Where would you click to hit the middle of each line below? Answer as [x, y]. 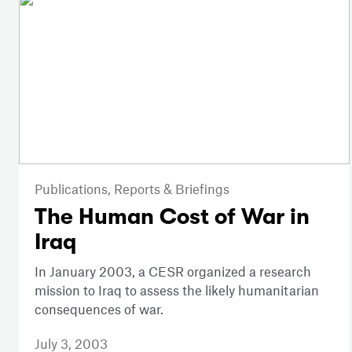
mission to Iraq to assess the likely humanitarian [177, 290]
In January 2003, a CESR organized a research [173, 271]
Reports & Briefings [172, 189]
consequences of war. [99, 309]
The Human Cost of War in [172, 217]
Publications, [74, 189]
